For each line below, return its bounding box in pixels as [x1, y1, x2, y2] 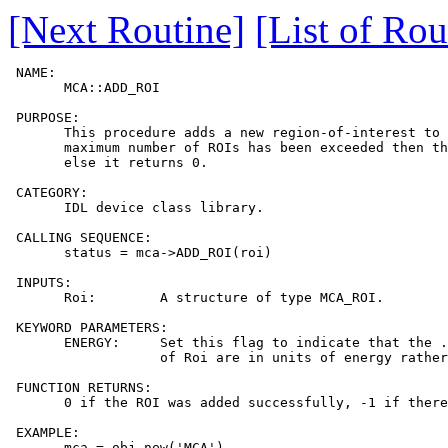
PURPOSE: [8, 110, 80, 126]
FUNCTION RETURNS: [8, 380, 152, 396]
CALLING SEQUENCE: [8, 230, 152, 246]
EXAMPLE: [8, 425, 80, 441]
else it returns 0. [8, 155, 208, 171]
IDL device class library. [8, 200, 264, 216]
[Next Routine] [8, 8, 245, 52]
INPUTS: [8, 275, 72, 291]
